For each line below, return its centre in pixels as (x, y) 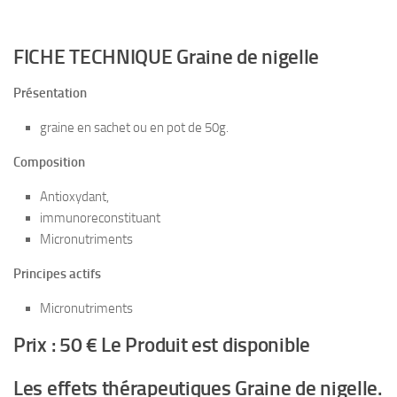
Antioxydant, (74, 196)
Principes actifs (57, 273)
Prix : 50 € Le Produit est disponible (162, 345)
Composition (49, 162)
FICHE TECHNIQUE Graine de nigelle (167, 57)
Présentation (50, 93)
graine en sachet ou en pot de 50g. (134, 127)
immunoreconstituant (100, 218)
